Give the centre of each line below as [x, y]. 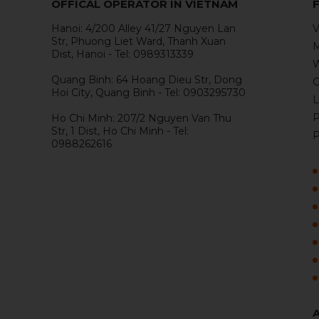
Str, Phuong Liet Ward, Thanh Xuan [138, 41]
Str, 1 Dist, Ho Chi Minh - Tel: [120, 131]
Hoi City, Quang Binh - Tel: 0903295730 [148, 92]
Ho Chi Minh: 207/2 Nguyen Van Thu [141, 118]
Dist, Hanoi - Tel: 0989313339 [122, 54]
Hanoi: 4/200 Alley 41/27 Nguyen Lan [143, 28]
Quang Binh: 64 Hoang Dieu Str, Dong [147, 79]
